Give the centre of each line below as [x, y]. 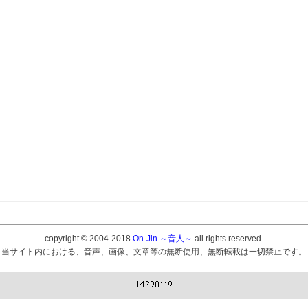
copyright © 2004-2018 [89, 239]
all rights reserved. [228, 239]
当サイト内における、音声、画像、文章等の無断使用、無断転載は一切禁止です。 [154, 252]
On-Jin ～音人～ [163, 239]
